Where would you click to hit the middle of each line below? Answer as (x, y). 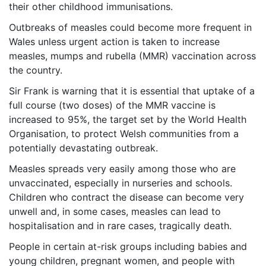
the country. (37, 70)
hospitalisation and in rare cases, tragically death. (122, 226)
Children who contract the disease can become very (126, 197)
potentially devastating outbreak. (86, 148)
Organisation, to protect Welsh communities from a (124, 134)
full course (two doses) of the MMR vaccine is (112, 105)
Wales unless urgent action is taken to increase (114, 42)
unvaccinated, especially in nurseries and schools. (121, 183)
